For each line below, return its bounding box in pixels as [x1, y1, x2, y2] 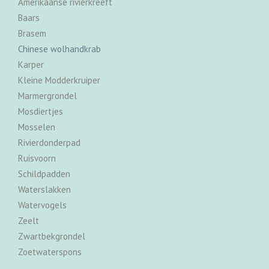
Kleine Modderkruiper [18, 74, 100, 86]
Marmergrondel [18, 90, 77, 102]
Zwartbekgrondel [18, 231, 85, 243]
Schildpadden [18, 168, 70, 180]
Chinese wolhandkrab [18, 43, 101, 55]
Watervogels [18, 199, 67, 211]
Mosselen [18, 121, 55, 133]
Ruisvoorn [18, 153, 56, 165]
